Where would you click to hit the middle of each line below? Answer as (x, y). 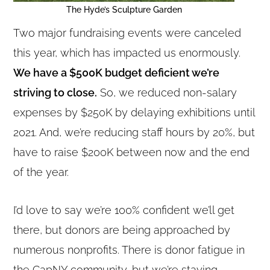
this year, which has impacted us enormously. (127, 52)
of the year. (41, 172)
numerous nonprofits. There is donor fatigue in (129, 250)
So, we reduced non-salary (167, 92)
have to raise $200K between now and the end (132, 152)
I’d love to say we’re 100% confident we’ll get (124, 210)
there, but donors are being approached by (122, 230)
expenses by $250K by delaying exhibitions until (134, 112)
